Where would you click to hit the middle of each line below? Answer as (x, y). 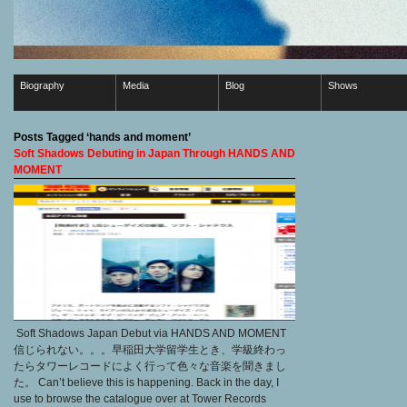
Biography (42, 85)
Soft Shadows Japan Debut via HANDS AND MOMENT (150, 333)
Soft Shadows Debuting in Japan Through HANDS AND (154, 153)
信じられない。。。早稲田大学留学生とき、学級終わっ (150, 349)
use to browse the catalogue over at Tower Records (140, 398)
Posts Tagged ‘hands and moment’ (102, 137)
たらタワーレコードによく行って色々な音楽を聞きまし (150, 366)
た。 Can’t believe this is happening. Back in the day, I (146, 382)
